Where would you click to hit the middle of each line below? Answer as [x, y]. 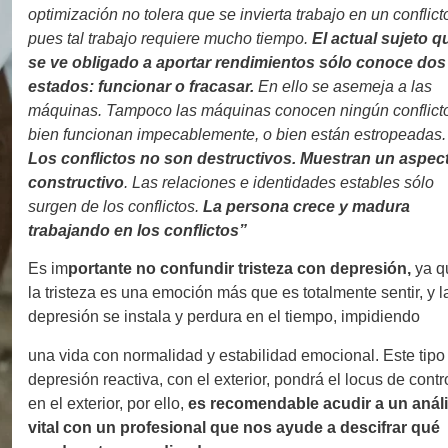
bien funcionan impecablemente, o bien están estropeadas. [237, 134]
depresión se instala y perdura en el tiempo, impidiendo [224, 317]
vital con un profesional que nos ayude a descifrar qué [234, 427]
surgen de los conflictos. [115, 206]
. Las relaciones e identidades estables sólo [279, 182]
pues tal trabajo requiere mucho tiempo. [170, 38]
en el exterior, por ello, [106, 403]
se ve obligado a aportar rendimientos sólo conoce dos [237, 62]
